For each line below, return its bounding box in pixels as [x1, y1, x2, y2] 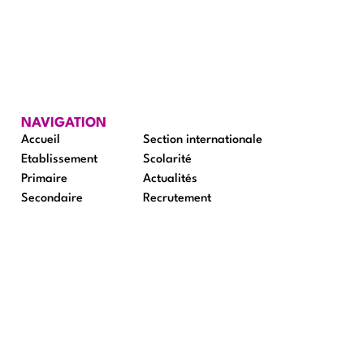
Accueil [21, 133, 60, 146]
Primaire [21, 172, 67, 185]
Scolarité [143, 153, 192, 166]
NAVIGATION [21, 115, 106, 130]
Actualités [143, 172, 197, 185]
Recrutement [143, 192, 211, 205]
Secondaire [21, 192, 83, 205]
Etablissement [21, 153, 97, 166]
